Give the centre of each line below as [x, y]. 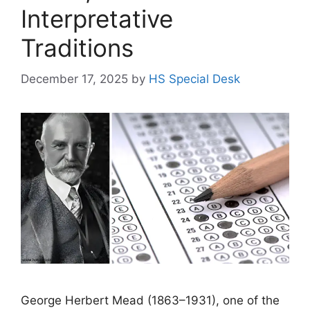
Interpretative [97, 19]
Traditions [77, 48]
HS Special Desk [194, 79]
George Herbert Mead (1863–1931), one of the [150, 301]
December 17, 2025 [74, 79]
